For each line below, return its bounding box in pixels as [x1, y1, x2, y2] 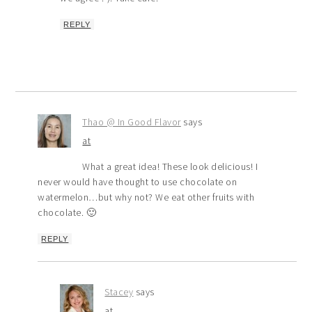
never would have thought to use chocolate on [38, 175, 237, 189]
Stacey [104, 286, 134, 299]
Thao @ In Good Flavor [82, 116, 181, 129]
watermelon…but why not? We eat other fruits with [38, 191, 255, 204]
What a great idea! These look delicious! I [82, 160, 258, 173]
